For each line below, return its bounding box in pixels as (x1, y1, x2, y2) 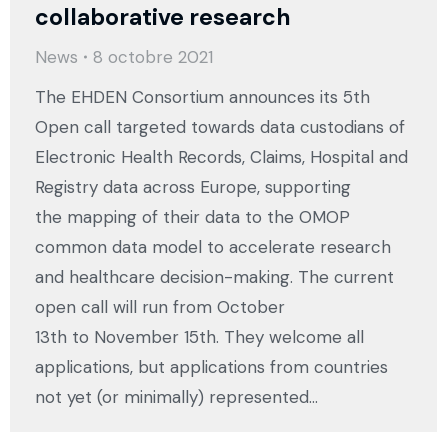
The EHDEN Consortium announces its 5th (35, 86, 370, 109)
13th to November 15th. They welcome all (35, 326, 364, 349)
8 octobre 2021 (93, 46, 213, 69)
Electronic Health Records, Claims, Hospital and (35, 146, 408, 169)
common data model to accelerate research (35, 236, 391, 259)
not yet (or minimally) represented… (35, 386, 318, 409)
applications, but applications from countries (35, 356, 388, 379)
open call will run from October (35, 296, 285, 319)
